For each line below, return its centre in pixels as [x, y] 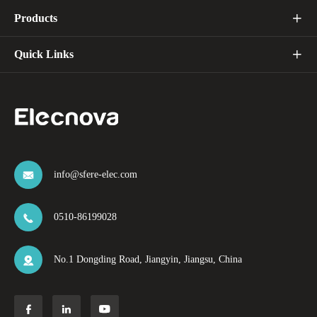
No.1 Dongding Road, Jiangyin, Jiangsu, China [148, 259]
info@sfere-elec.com [96, 174]
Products [36, 18]
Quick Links [44, 54]
